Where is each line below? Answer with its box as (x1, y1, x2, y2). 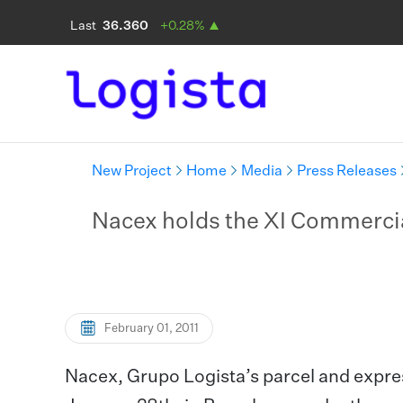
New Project (92, 165, 172, 179)
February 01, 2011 (104, 323, 200, 335)
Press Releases (297, 165, 397, 179)
